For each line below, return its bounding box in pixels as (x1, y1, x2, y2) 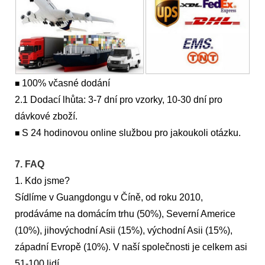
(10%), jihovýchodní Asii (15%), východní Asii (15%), (15, 225, 232, 236)
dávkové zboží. (15, 111, 77, 122)
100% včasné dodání (22, 78, 110, 89)
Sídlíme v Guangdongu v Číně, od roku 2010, (15, 192, 203, 203)
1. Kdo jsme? (15, 176, 70, 186)
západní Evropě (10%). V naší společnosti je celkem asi (15, 242, 247, 253)
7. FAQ (15, 159, 44, 170)
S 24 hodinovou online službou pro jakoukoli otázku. (22, 128, 241, 138)
